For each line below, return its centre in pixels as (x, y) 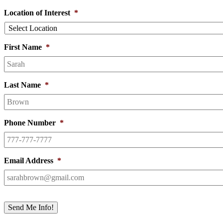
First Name (23, 47)
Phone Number (30, 123)
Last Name (22, 85)
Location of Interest (37, 13)
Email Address (29, 161)
